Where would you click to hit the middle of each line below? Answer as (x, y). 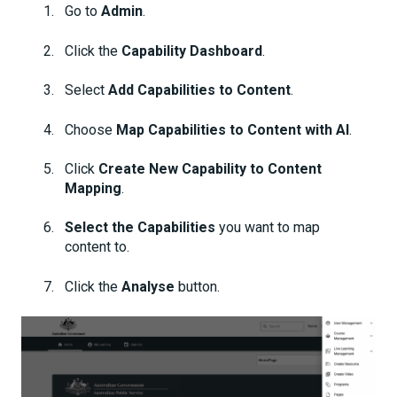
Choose (90, 129)
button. (197, 286)
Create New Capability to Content (210, 169)
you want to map (268, 228)
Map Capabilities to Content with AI (233, 129)
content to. (97, 247)
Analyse (148, 286)
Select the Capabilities (140, 228)
